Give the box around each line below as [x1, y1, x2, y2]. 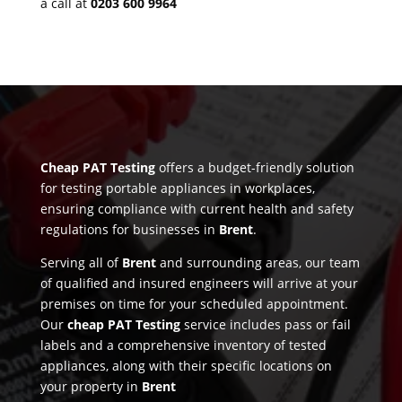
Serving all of [39, 253, 122, 271]
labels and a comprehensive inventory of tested [39, 336, 327, 354]
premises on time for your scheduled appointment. [39, 294, 348, 312]
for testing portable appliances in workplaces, [39, 179, 315, 197]
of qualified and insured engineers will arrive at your [39, 274, 358, 292]
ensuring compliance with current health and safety [39, 199, 354, 217]
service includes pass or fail [179, 315, 351, 333]
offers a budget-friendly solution [154, 158, 354, 176]
